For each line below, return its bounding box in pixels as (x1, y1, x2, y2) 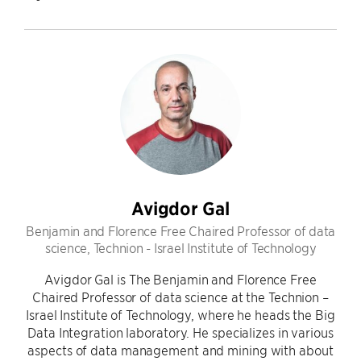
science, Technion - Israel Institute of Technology (44, 239, 317, 255)
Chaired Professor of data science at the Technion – (32, 288, 329, 305)
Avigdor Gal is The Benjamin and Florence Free (44, 271, 317, 287)
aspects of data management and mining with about (27, 342, 334, 358)
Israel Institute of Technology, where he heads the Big (26, 306, 335, 322)
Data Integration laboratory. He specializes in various (27, 324, 334, 340)
